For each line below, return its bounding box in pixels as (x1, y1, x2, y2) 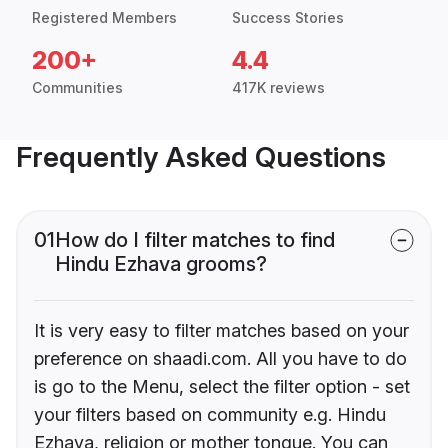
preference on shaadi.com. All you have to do (34, 348, 407, 370)
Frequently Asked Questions (16, 140, 386, 175)
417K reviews (232, 79, 325, 97)
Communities (32, 79, 123, 97)
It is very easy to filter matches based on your (34, 320, 409, 342)
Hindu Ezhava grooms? (55, 252, 267, 277)
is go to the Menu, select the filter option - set (34, 376, 410, 398)
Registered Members (32, 9, 177, 27)
